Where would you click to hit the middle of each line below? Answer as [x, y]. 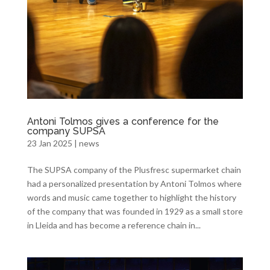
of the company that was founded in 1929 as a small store [135, 211]
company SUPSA [66, 131]
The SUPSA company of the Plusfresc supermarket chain [134, 169]
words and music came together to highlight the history [131, 197]
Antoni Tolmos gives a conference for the [123, 121]
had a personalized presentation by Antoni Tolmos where [134, 183]
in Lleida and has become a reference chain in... [114, 225]
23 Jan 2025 [49, 143]
